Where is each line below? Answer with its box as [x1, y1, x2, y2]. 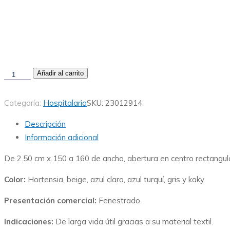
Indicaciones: [4, 217, 55, 226]
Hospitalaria [43, 98, 87, 108]
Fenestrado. [99, 196, 142, 205]
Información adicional [25, 132, 99, 142]
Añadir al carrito [37, 69, 84, 77]
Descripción [25, 119, 66, 129]
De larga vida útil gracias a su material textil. [55, 217, 213, 226]
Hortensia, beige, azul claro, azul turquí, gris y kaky [28, 175, 204, 184]
